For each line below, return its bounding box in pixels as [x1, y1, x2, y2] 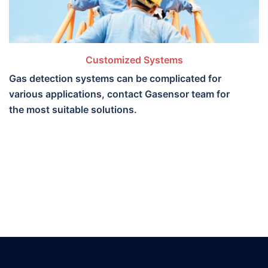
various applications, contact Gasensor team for [9, 88, 230, 100]
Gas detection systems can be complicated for [9, 72, 221, 85]
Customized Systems [85, 54, 183, 66]
